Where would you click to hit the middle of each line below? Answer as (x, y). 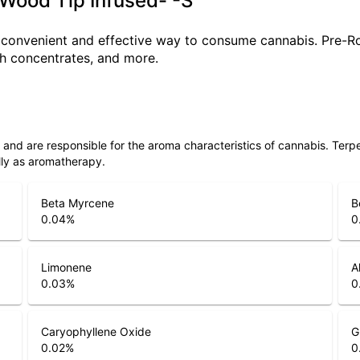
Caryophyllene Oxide (96, 331)
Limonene (66, 267)
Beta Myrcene (77, 203)
